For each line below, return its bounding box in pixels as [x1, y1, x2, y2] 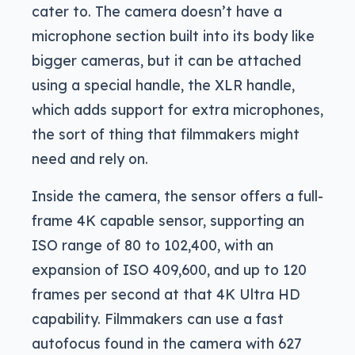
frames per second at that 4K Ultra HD [32, 285, 300, 303]
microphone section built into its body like [32, 27, 315, 45]
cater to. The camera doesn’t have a [32, 2, 282, 21]
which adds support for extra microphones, [32, 101, 323, 119]
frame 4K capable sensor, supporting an [32, 212, 304, 230]
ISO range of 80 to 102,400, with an [32, 236, 273, 254]
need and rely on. [32, 150, 148, 168]
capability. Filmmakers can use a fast [32, 310, 284, 328]
